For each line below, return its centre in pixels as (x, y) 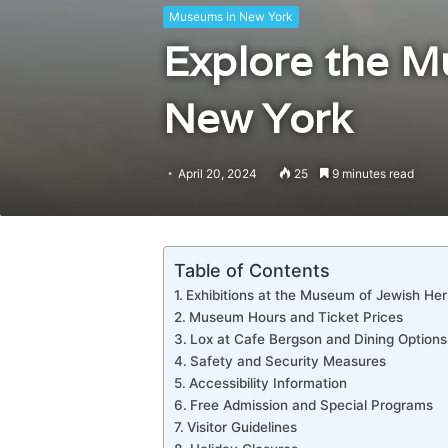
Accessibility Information (267, 383)
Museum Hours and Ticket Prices (295, 317)
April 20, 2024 (217, 173)
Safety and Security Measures (287, 361)
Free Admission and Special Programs (311, 405)
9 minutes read (371, 173)
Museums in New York (230, 16)
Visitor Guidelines (241, 427)
